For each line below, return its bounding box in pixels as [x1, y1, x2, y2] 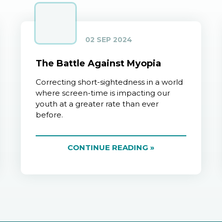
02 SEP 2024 [85, 35, 133, 45]
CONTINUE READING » [67, 143, 155, 153]
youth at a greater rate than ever [36, 99, 159, 109]
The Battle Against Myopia [36, 58, 162, 69]
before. [36, 110, 63, 120]
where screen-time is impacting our [36, 88, 170, 98]
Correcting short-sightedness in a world [36, 77, 183, 87]
